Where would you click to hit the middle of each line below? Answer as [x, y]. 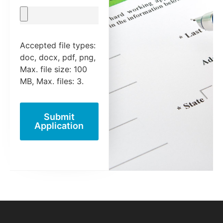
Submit [59, 116]
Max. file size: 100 [54, 69]
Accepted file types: [58, 45]
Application [59, 125]
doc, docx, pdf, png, [58, 57]
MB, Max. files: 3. [52, 81]
